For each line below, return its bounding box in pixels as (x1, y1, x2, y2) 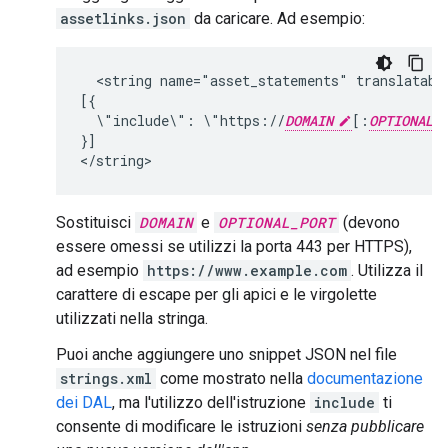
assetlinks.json (60, 9, 186, 28)
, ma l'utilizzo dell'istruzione (112, 393, 310, 412)
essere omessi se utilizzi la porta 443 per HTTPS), (56, 237, 412, 256)
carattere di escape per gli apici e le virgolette (56, 285, 377, 304)
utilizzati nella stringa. (56, 309, 208, 328)
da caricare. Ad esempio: (190, 9, 365, 28)
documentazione (307, 369, 423, 388)
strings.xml (60, 369, 152, 388)
